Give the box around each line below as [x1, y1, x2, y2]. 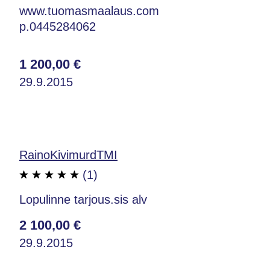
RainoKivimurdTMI [19, 148, 118, 162]
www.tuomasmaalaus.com [19, 4, 159, 17]
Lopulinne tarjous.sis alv [19, 192, 147, 206]
